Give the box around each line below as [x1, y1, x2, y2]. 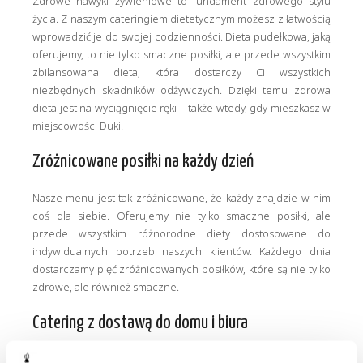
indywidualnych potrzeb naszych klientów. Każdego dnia [32, 244, 331, 258]
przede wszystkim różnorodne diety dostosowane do [32, 226, 331, 241]
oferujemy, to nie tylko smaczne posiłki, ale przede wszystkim [32, 47, 331, 62]
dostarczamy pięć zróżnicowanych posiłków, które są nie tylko [32, 262, 331, 276]
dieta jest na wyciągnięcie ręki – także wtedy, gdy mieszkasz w [32, 100, 331, 115]
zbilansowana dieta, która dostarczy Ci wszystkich [32, 65, 331, 79]
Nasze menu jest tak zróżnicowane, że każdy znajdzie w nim [32, 190, 331, 205]
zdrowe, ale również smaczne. [32, 280, 179, 294]
